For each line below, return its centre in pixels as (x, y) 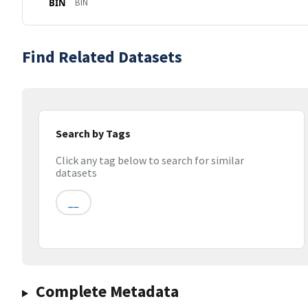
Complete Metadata (107, 291)
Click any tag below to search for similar (150, 161)
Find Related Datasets (102, 57)
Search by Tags (93, 133)
